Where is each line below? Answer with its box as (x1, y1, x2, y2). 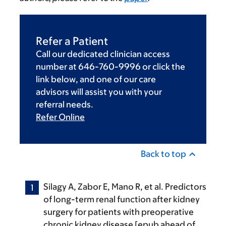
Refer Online (36, 112, 85, 123)
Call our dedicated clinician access (36, 49, 170, 60)
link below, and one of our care (36, 74, 156, 85)
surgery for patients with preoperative (43, 207, 194, 217)
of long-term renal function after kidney (43, 194, 200, 205)
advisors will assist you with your (36, 87, 162, 97)
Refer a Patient (36, 35, 108, 48)
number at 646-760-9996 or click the (36, 62, 185, 72)
